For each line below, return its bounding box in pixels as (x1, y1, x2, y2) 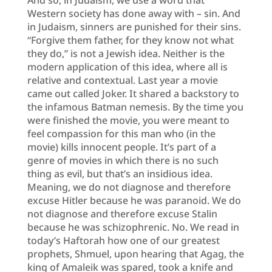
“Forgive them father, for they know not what (27, 33, 234, 47)
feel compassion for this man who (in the (27, 126, 216, 140)
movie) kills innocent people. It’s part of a (27, 140, 216, 154)
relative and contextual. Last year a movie (27, 73, 218, 87)
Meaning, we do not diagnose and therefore (27, 180, 231, 194)
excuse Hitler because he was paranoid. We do (27, 193, 241, 207)
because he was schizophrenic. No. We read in (27, 220, 239, 234)
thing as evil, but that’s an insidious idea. (27, 166, 212, 180)
